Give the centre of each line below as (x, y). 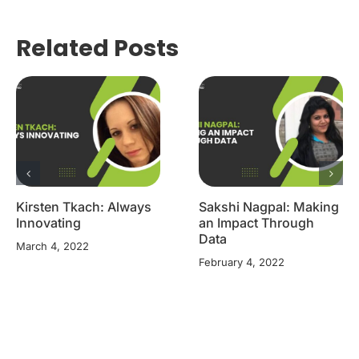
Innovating (48, 223)
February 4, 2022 (242, 262)
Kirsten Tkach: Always (84, 207)
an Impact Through (256, 223)
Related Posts (97, 48)
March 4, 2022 (52, 246)
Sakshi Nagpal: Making (269, 207)
